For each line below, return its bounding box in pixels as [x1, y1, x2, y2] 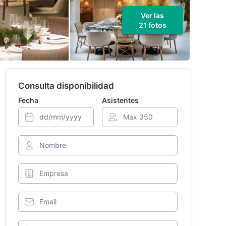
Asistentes [101, 95, 139, 104]
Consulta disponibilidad [18, 81, 114, 91]
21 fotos [138, 21, 166, 29]
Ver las [141, 11, 164, 20]
